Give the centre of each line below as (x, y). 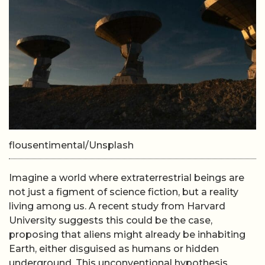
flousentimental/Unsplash (71, 145)
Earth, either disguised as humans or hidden (114, 249)
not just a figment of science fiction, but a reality (124, 192)
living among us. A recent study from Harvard (117, 206)
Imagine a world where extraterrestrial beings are (127, 178)
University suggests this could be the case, (111, 220)
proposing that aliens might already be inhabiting (127, 235)
